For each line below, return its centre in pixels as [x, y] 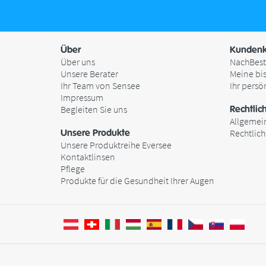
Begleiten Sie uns [94, 109]
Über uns [78, 62]
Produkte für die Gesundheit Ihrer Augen [137, 180]
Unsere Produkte [95, 133]
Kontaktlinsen [88, 157]
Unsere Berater [89, 74]
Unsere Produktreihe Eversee [116, 145]
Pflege [73, 169]
